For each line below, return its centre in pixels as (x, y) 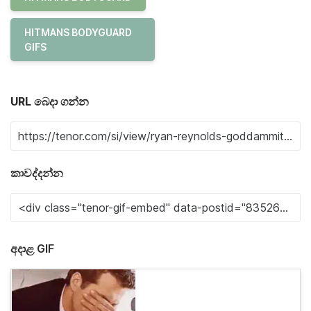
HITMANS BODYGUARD (78, 32)
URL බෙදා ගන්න (50, 101)
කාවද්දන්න (37, 173)
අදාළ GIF (32, 248)
